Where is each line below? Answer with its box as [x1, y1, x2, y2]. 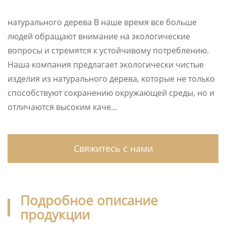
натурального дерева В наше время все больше [8, 17, 197, 28]
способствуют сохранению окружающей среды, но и [8, 87, 214, 98]
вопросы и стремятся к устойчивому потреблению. [8, 45, 209, 56]
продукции [20, 205, 90, 223]
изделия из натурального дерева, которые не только [8, 73, 215, 84]
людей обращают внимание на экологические [8, 31, 190, 42]
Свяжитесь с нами [71, 142, 155, 154]
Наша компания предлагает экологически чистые [8, 59, 204, 70]
